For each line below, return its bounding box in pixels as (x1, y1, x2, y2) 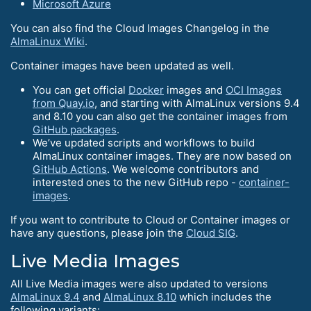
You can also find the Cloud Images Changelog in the (10, 22, 269, 35)
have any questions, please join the (10, 226, 186, 240)
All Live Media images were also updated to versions (10, 277, 268, 291)
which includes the (176, 290, 271, 304)
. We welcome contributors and (107, 162, 259, 176)
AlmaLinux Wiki (10, 35, 85, 49)
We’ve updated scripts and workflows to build (33, 136, 255, 150)
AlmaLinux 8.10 (103, 290, 176, 304)
